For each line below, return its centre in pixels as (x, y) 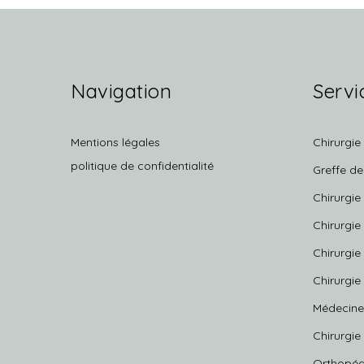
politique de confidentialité (142, 166)
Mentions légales (115, 142)
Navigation (121, 91)
